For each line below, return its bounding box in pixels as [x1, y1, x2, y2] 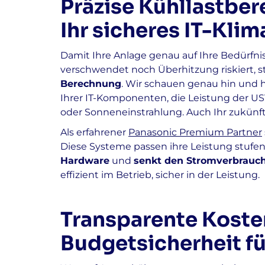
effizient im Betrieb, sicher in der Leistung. [60, 169, 260, 180]
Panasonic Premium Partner [128, 127, 262, 138]
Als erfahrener [60, 127, 128, 138]
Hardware [60, 155, 109, 166]
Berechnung [60, 78, 121, 89]
